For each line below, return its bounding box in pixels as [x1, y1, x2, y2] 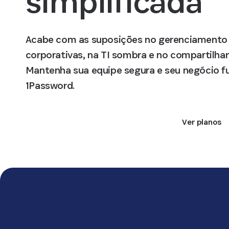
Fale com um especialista [40, 117, 136, 127]
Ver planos [182, 117, 222, 127]
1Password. [25, 79, 75, 92]
